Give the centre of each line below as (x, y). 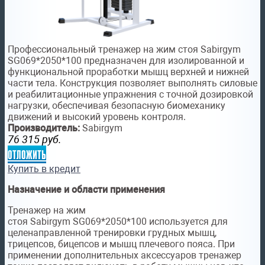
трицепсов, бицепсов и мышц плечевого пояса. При (121, 244)
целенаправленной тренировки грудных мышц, (112, 233)
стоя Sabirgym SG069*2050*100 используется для (118, 222)
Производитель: (44, 128)
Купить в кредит (44, 169)
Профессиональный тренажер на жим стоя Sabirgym (124, 50)
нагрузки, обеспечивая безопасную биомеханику (117, 106)
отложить (27, 155)
